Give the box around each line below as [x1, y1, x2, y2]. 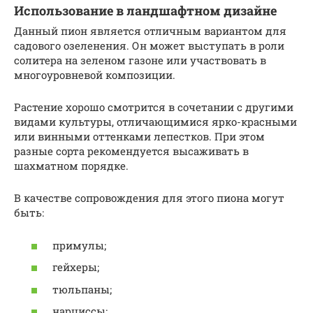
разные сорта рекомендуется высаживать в [14, 144, 249, 159]
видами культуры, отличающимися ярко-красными [14, 115, 297, 129]
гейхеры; [52, 260, 99, 275]
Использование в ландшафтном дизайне [14, 2, 277, 20]
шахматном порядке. [14, 159, 129, 173]
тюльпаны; [52, 282, 112, 296]
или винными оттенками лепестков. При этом [14, 129, 265, 144]
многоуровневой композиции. [14, 68, 175, 82]
